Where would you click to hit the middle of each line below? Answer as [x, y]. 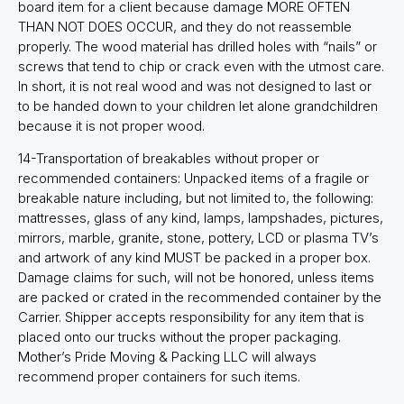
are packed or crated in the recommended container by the [200, 297]
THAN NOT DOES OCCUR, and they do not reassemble [185, 26]
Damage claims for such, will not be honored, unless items [196, 277]
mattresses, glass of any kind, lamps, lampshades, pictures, [201, 217]
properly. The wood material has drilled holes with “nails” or [197, 46]
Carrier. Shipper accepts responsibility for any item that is [191, 317]
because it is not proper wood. [111, 125]
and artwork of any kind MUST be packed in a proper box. [194, 257]
